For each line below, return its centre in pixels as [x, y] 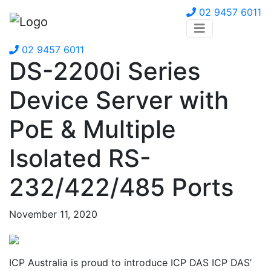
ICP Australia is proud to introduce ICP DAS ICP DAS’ [130, 263]
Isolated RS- [80, 158]
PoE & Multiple [93, 129]
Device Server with [119, 100]
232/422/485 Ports [121, 187]
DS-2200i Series [105, 71]
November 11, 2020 [53, 214]
